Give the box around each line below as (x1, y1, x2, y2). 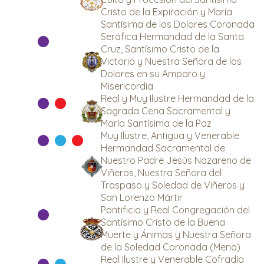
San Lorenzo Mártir (101, 192, 183, 203)
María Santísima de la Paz (101, 117, 212, 129)
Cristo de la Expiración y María (101, 6, 232, 18)
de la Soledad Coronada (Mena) (101, 241, 240, 253)
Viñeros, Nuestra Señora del (101, 167, 222, 179)
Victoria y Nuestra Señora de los (101, 55, 242, 67)
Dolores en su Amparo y (101, 68, 205, 80)
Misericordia (101, 80, 153, 92)
